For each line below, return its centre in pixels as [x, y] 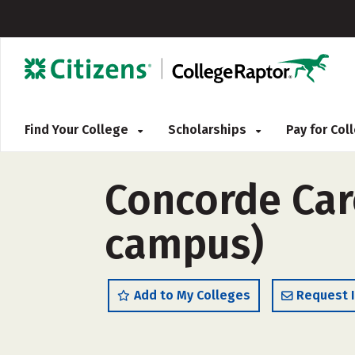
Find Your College [78, 130]
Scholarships [209, 130]
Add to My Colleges [192, 295]
